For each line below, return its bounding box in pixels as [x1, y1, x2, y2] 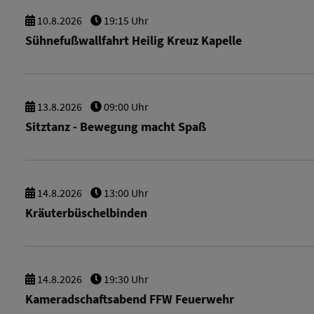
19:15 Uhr [102, 13, 149, 27]
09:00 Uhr [102, 100, 149, 114]
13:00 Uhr [102, 186, 149, 200]
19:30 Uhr [102, 272, 149, 286]
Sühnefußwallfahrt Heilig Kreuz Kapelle [25, 33, 242, 48]
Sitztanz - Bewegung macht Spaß [25, 119, 206, 135]
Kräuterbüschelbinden [25, 205, 147, 221]
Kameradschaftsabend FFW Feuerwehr [25, 292, 234, 307]
